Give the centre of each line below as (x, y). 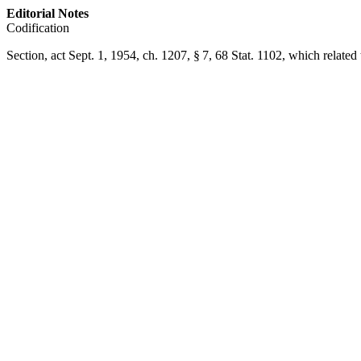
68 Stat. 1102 (249, 55)
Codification (38, 28)
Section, (29, 55)
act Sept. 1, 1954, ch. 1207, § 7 (130, 55)
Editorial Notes (48, 13)
